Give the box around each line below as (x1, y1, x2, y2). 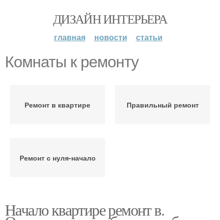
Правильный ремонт (126, 100, 199, 110)
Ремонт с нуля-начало (19, 153, 96, 163)
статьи (136, 31, 163, 43)
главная (54, 31, 85, 43)
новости (94, 31, 127, 43)
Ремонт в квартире (25, 100, 90, 110)
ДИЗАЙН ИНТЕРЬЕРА (53, 10, 167, 27)
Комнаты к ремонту (5, 53, 138, 71)
